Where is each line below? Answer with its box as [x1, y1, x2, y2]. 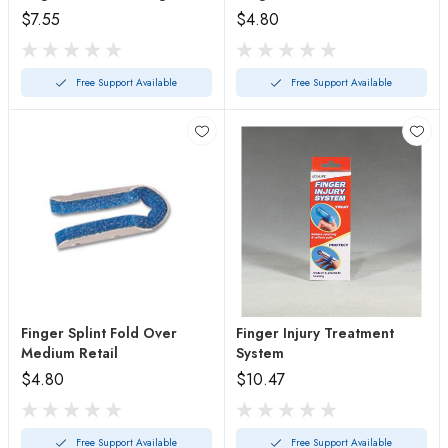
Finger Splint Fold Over [21, 323, 177, 343]
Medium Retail [21, 343, 118, 363]
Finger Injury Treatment [236, 323, 394, 343]
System [236, 343, 284, 363]
